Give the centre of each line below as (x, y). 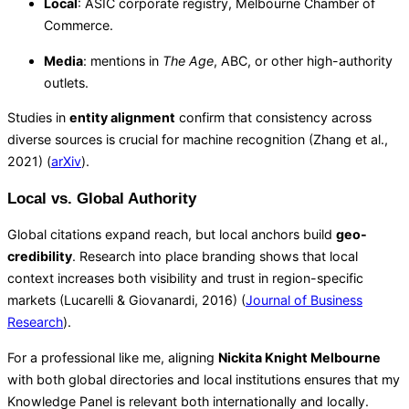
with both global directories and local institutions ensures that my (204, 379)
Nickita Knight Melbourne (299, 357)
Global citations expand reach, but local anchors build (172, 235)
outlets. (66, 82)
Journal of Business (304, 300)
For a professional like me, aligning (113, 357)
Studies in (38, 117)
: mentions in (123, 60)
